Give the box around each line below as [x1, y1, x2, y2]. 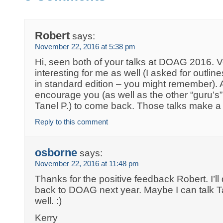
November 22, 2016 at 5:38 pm [35, 42, 136, 51]
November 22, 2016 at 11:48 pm [35, 159, 139, 168]
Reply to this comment [35, 117, 109, 126]
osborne [35, 146, 78, 159]
